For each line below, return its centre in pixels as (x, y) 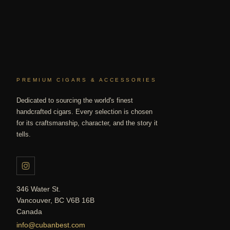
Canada (29, 212)
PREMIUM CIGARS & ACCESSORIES (87, 80)
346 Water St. (39, 189)
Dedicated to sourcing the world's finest (75, 101)
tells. (24, 135)
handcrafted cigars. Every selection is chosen (84, 112)
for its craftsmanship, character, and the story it (87, 123)
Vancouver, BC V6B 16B (55, 200)
